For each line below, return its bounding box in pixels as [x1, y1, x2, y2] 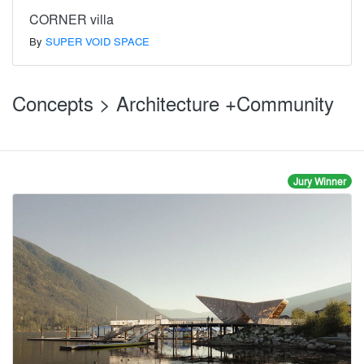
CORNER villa [29, 10, 114, 29]
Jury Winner [292, 174, 346, 189]
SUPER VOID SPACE [45, 33, 149, 50]
